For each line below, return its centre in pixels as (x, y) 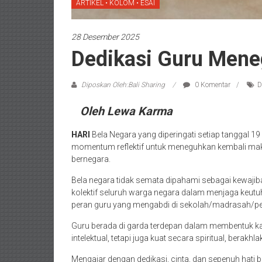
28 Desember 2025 (105, 37)
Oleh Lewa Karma (126, 111)
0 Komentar (212, 85)
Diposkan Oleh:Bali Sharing (123, 85)
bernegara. (91, 159)
